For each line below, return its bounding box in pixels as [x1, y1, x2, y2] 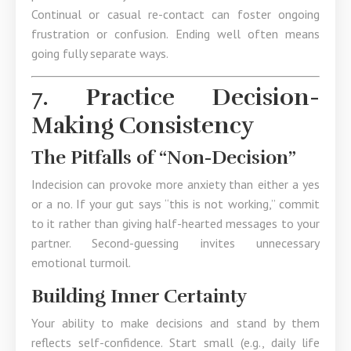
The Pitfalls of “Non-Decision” [31, 146, 296, 169]
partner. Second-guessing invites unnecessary [31, 235, 320, 251]
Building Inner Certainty [31, 284, 247, 308]
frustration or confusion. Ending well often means [31, 26, 320, 42]
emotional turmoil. [31, 255, 131, 270]
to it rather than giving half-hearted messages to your [31, 215, 320, 231]
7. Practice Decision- [31, 83, 320, 112]
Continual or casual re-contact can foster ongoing [31, 6, 320, 22]
